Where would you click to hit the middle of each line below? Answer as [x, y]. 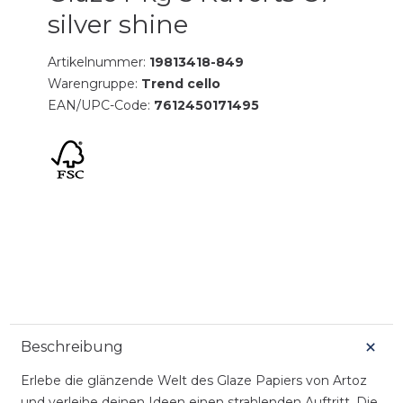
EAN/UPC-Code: [101, 105]
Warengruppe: [95, 83]
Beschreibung [72, 346]
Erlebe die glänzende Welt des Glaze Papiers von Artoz [193, 380]
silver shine [118, 24]
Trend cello [181, 83]
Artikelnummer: [99, 62]
